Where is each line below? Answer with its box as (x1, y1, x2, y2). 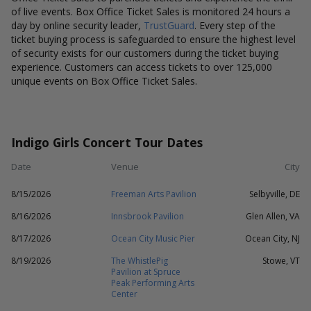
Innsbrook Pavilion (111, 210, 184, 222)
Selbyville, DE (249, 188, 300, 200)
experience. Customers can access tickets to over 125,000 (11, 60, 272, 74)
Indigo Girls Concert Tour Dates (11, 134, 203, 151)
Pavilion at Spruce (111, 266, 180, 278)
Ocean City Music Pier (111, 233, 195, 244)
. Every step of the (194, 19, 276, 32)
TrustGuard (144, 19, 194, 32)
